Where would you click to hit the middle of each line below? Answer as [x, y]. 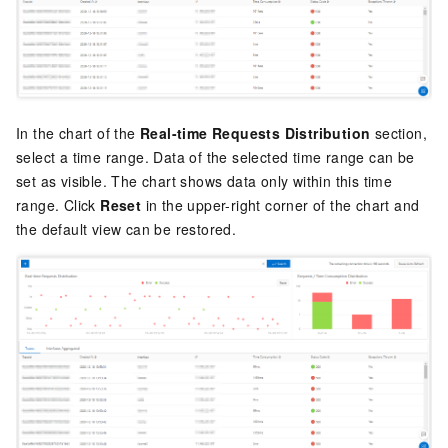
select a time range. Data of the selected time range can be [215, 157]
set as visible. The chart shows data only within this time [204, 181]
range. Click [58, 205]
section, [399, 133]
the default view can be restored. [126, 229]
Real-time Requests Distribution [255, 133]
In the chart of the [78, 133]
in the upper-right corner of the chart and [280, 205]
